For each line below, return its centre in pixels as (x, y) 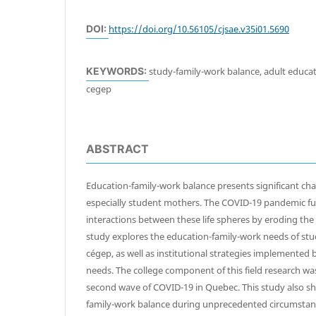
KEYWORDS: (117, 71)
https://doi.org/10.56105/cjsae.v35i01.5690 (199, 29)
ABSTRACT (117, 148)
